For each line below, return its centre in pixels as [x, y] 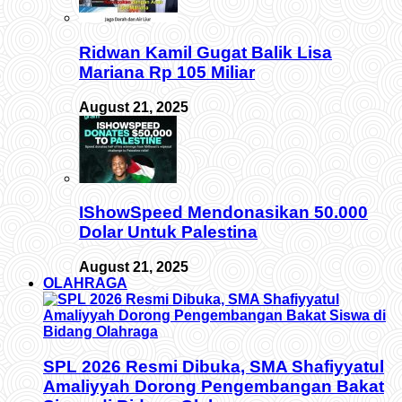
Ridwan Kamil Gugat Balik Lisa [205, 52]
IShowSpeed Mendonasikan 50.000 [223, 213]
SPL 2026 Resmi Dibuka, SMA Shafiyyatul [214, 366]
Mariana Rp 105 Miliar [167, 72]
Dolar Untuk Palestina [168, 232]
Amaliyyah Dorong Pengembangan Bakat [214, 386]
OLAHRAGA [85, 284]
